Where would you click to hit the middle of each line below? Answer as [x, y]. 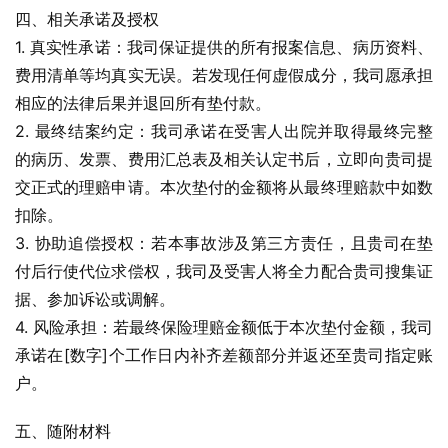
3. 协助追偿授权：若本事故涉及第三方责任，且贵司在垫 [224, 243]
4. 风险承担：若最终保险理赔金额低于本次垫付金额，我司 [224, 327]
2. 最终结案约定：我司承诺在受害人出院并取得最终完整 [224, 131]
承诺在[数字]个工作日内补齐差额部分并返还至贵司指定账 [224, 355]
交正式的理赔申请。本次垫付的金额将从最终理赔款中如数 [224, 187]
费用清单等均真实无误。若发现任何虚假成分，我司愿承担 [224, 75]
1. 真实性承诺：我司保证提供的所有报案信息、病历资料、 [224, 47]
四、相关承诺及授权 [87, 19]
